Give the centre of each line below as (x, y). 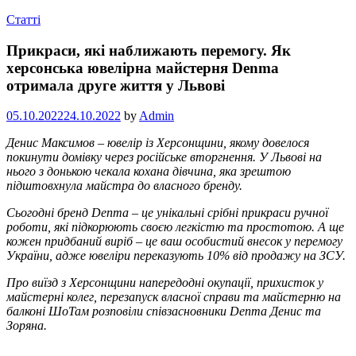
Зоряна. (27, 326)
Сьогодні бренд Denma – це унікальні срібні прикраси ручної (167, 213)
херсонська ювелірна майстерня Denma (143, 68)
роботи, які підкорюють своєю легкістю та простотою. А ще (175, 227)
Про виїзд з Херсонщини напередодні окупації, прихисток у (165, 283)
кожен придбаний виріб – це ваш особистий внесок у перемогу (174, 242)
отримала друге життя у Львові (116, 85)
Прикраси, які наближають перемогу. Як (149, 50)
